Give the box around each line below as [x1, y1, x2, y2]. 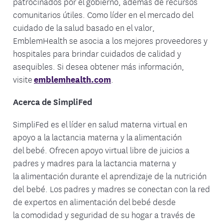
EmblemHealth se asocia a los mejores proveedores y [13, 34, 208, 46]
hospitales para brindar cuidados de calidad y [13, 47, 181, 59]
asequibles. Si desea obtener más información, [13, 60, 184, 72]
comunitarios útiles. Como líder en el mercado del [13, 8, 194, 20]
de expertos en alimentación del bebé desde [13, 195, 176, 208]
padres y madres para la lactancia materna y [13, 156, 176, 169]
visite [13, 73, 34, 85]
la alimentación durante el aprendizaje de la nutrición [13, 169, 207, 182]
